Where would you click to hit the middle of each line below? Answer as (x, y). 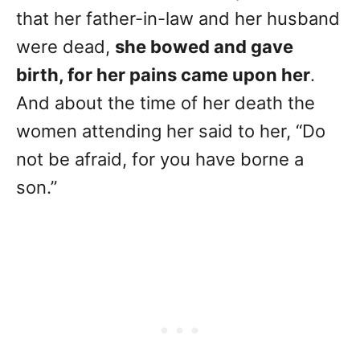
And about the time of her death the (166, 103)
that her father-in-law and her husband (178, 19)
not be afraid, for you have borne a (160, 160)
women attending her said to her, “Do (171, 131)
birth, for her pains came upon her (163, 75)
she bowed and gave (204, 47)
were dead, (65, 47)
